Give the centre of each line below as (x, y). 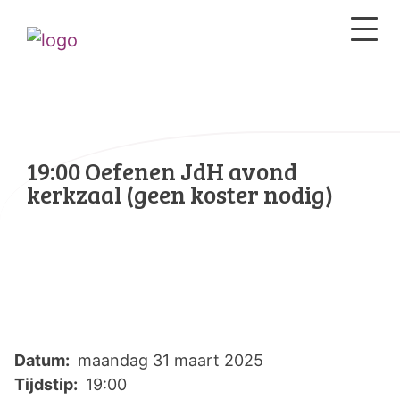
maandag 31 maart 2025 (168, 360)
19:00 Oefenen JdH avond (162, 171)
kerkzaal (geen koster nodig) (180, 194)
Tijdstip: (48, 384)
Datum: (44, 360)
